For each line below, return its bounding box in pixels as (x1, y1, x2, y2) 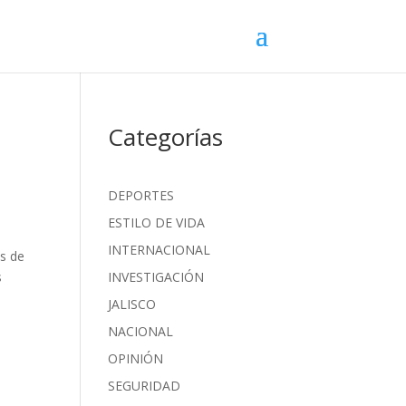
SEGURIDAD (108, 377, 181, 394)
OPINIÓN (108, 350, 164, 367)
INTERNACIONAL (108, 241, 211, 258)
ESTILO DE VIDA (108, 214, 206, 231)
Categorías (108, 121, 224, 153)
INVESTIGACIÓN (108, 268, 205, 285)
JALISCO (108, 295, 157, 313)
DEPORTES (108, 187, 175, 204)
